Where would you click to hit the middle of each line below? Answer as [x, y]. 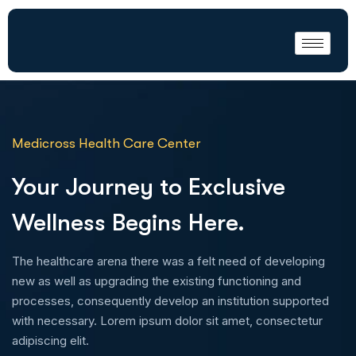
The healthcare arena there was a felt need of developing [168, 261]
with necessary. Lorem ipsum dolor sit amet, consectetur [167, 321]
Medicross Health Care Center [106, 143]
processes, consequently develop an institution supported [170, 301]
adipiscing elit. [50, 341]
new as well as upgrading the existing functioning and [157, 281]
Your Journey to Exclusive [149, 187]
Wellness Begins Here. [128, 222]
